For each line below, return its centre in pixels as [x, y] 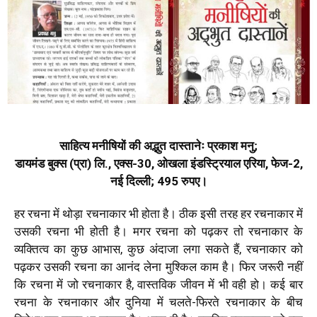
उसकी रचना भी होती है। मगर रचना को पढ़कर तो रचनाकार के [158, 231]
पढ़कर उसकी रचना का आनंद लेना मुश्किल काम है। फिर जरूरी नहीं [158, 266]
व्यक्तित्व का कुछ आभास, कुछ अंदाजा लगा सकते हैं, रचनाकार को [158, 249]
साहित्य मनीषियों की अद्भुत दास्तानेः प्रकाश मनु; [158, 145]
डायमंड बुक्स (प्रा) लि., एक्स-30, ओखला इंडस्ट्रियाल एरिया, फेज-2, [158, 163]
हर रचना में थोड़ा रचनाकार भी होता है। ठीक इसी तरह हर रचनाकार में [158, 213]
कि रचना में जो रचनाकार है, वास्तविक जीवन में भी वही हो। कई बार [158, 284]
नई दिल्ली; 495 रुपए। [158, 181]
